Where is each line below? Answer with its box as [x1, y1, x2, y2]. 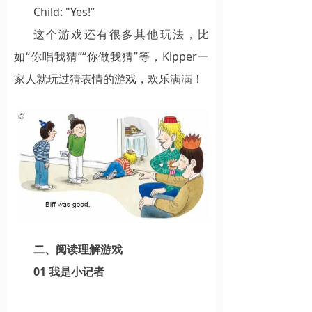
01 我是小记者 [33, 263, 104, 279]
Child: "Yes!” [33, 3, 95, 19]
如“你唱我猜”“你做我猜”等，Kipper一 [14, 48, 209, 64]
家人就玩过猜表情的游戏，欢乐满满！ [14, 70, 203, 86]
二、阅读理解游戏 [33, 241, 123, 257]
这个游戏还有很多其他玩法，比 [33, 26, 209, 42]
